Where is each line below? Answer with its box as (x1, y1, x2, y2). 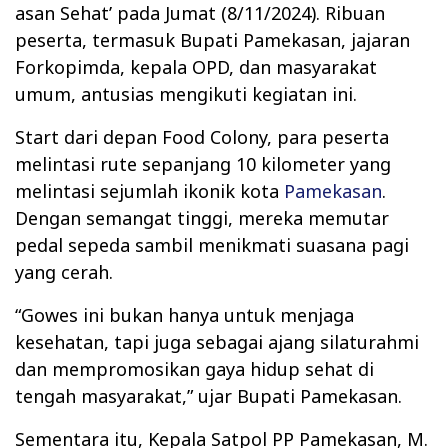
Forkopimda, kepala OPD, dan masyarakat (15, 54, 377, 79)
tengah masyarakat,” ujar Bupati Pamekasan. (15, 383, 402, 408)
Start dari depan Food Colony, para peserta (15, 124, 389, 149)
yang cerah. (15, 259, 113, 284)
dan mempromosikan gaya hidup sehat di (15, 356, 374, 381)
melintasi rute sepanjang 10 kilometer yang (15, 151, 391, 176)
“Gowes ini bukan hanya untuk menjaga (15, 302, 354, 327)
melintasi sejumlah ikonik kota (15, 178, 284, 203)
